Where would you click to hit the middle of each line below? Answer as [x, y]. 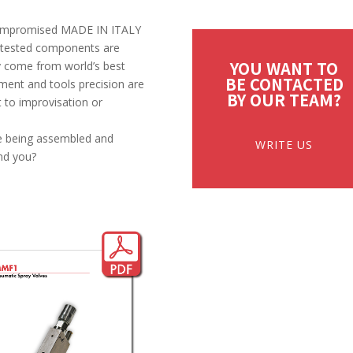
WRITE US [284, 144]
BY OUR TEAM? [284, 100]
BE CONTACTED [284, 84]
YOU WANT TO [284, 69]
